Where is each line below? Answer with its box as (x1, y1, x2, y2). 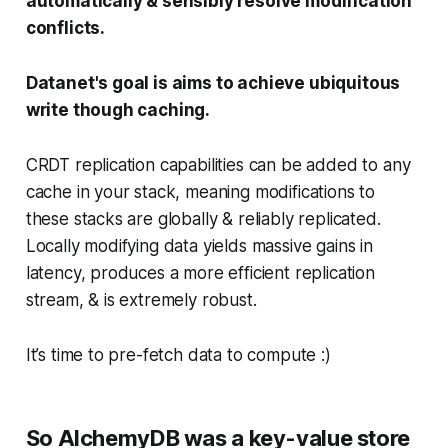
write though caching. (25, 100, 211, 120)
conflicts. (25, 18, 106, 38)
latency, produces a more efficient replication (25, 263, 375, 283)
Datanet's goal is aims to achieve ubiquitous (25, 73, 401, 93)
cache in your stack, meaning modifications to (25, 182, 376, 202)
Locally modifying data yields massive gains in (25, 236, 373, 256)
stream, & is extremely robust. (25, 290, 257, 310)
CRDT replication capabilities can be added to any (25, 155, 411, 175)
